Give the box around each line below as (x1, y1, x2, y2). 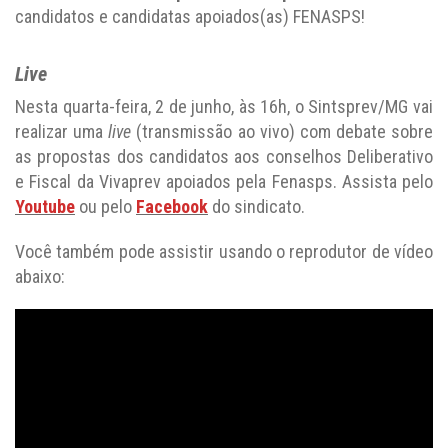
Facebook (136, 196, 208, 217)
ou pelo (75, 196, 136, 217)
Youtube (15, 196, 75, 217)
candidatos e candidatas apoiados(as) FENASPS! (15, 6, 365, 27)
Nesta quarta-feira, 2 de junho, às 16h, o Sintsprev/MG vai (15, 96, 433, 117)
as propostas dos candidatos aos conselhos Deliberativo (15, 146, 433, 167)
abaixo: (15, 266, 65, 287)
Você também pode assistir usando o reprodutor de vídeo (15, 241, 433, 262)
